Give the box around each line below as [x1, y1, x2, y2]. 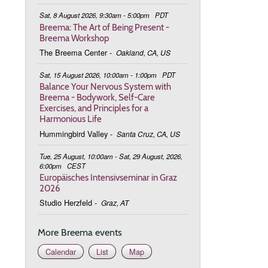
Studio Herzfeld [39, 197, 93, 209]
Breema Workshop [39, 32, 109, 44]
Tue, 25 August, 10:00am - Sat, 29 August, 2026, [39, 151, 183, 161]
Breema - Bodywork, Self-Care [39, 92, 156, 103]
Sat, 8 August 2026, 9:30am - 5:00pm [39, 10, 150, 20]
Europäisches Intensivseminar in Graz [39, 172, 178, 184]
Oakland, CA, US [115, 47, 170, 57]
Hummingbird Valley [39, 127, 108, 139]
